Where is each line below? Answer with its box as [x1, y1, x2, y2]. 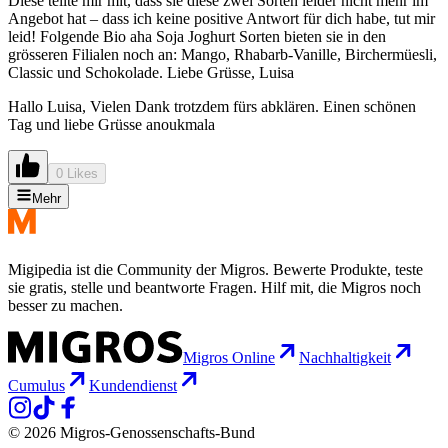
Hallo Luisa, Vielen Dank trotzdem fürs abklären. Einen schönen [8, 98, 416, 116]
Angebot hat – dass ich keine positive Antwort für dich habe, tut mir [8, 10, 435, 28]
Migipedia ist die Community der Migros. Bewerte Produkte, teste [8, 261, 423, 279]
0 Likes [56, 166, 98, 182]
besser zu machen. [8, 297, 123, 315]
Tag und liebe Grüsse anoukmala [8, 116, 215, 134]
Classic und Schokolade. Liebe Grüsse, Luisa [8, 64, 294, 82]
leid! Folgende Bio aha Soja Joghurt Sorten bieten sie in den [8, 28, 386, 46]
